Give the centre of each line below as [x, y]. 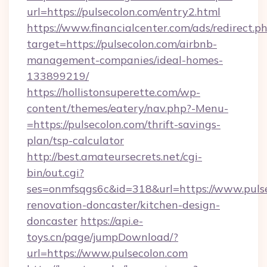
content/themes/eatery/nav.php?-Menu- [128, 108]
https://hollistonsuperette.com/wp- [114, 92]
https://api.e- [112, 221]
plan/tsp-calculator [75, 140]
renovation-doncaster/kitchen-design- [123, 205]
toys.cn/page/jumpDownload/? [103, 237]
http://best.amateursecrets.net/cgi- [114, 156]
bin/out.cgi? [55, 173]
